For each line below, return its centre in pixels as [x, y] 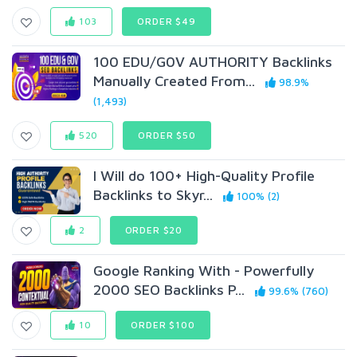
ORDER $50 [167, 135]
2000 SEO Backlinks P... [169, 290]
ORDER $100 [163, 325]
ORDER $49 [167, 21]
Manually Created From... [175, 81]
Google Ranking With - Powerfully [204, 271]
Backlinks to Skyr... [153, 195]
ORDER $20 [154, 230]
